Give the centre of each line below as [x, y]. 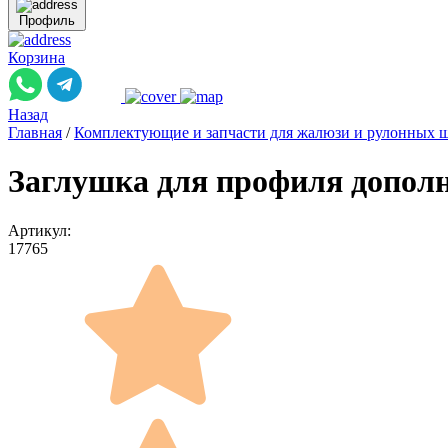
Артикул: [39, 230]
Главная [35, 132]
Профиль [47, 20]
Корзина [36, 57]
